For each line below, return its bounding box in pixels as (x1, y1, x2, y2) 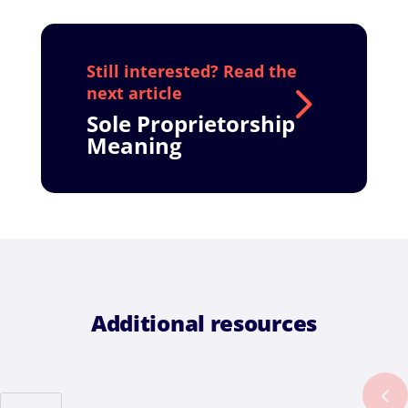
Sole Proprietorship (86, 108, 295, 139)
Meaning (86, 130, 182, 161)
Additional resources (90, 308, 317, 339)
